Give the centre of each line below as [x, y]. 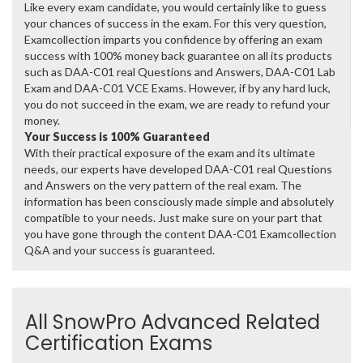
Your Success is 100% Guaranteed [117, 137]
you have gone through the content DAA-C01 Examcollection [180, 234]
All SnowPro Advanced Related [173, 322]
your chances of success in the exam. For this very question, [175, 23]
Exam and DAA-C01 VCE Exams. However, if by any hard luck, [177, 88]
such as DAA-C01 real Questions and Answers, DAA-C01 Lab [180, 72]
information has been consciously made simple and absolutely [179, 202]
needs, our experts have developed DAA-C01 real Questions [178, 169]
